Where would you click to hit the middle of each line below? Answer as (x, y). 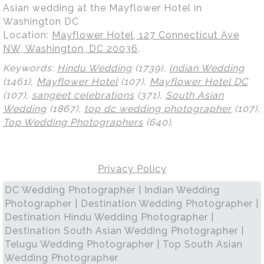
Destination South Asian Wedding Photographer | (124, 230)
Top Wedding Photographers (73, 122)
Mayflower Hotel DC (199, 81)
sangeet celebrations (83, 95)
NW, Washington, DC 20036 (70, 48)
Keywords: (30, 68)
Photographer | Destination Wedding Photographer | (132, 203)
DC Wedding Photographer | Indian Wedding (112, 190)
